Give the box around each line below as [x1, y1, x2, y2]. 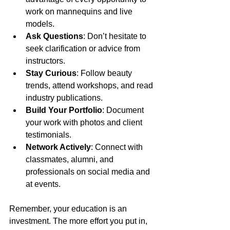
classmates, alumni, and [26, 155, 116, 164]
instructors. [26, 56, 65, 65]
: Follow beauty [76, 68, 134, 78]
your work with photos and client [26, 118, 144, 127]
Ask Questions [26, 31, 83, 41]
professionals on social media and [26, 167, 152, 176]
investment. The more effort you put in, [9, 216, 149, 225]
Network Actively [26, 142, 91, 151]
